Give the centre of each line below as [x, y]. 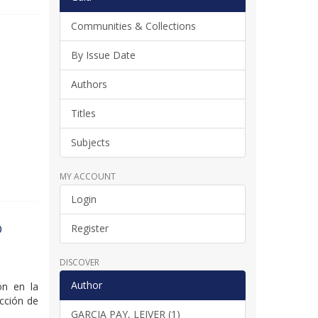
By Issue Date [103, 55]
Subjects [90, 142]
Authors [89, 84]
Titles [83, 113]
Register [89, 228]
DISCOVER [79, 262]
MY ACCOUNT [87, 176]
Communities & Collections [133, 26]
